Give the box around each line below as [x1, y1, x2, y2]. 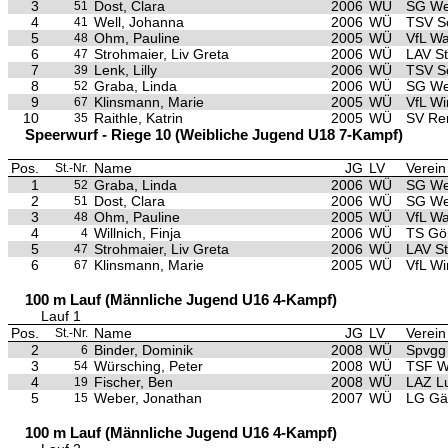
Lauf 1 [41, 308, 81, 324]
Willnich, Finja [94, 225, 181, 241]
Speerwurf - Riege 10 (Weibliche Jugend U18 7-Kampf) [25, 126, 403, 143]
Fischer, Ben [94, 374, 173, 390]
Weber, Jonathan [94, 390, 202, 406]
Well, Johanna [94, 14, 184, 30]
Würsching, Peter [94, 358, 203, 374]
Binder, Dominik [94, 342, 193, 358]
